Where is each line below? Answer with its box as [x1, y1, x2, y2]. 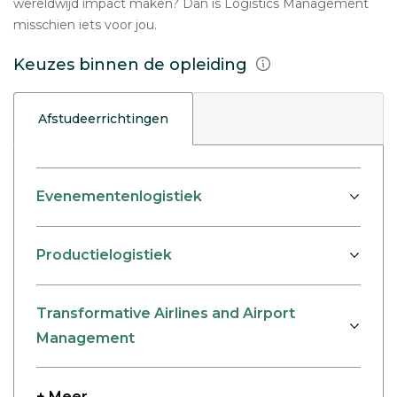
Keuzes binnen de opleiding [13, 55, 252, 74]
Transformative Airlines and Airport [36, 304, 295, 322]
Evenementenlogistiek [36, 188, 202, 206]
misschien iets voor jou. [13, 17, 157, 33]
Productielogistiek [36, 246, 172, 264]
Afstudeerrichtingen [38, 111, 168, 127]
